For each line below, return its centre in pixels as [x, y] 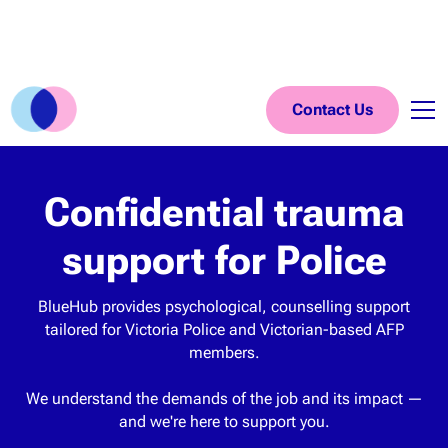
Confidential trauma [224, 212]
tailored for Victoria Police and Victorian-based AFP [224, 329]
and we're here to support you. [224, 421]
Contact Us [333, 109]
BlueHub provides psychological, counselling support [224, 306]
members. [224, 352]
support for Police [224, 260]
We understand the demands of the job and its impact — [224, 398]
